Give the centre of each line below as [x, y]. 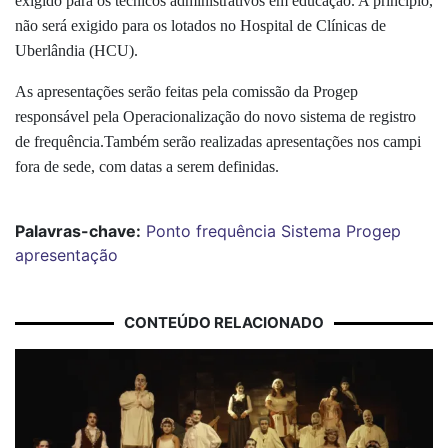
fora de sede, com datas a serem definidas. [147, 167]
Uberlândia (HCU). [76, 51]
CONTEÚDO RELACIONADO [224, 323]
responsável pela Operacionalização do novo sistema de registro [215, 117]
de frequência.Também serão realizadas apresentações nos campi [218, 142]
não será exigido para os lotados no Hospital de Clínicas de [200, 26]
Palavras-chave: [78, 231]
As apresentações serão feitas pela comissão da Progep [186, 92]
